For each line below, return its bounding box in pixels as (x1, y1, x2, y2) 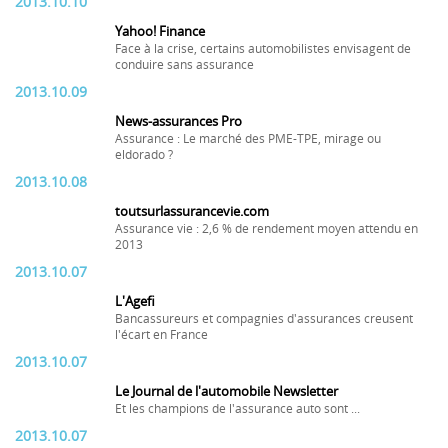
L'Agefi (115, 294, 155, 309)
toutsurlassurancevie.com (115, 204, 269, 219)
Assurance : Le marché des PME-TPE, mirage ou (115, 132, 381, 146)
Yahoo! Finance (115, 24, 205, 39)
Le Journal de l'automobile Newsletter (115, 384, 338, 399)
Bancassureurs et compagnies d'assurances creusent (115, 312, 413, 326)
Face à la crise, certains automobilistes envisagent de (115, 42, 411, 56)
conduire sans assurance (115, 58, 254, 72)
